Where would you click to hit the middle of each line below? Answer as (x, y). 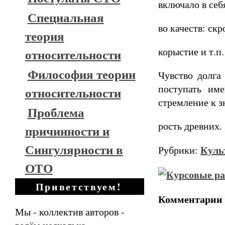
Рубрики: (180, 150)
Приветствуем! (79, 187)
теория (44, 36)
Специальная (66, 17)
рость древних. (190, 126)
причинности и (67, 131)
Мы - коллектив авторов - (70, 212)
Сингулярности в (74, 149)
